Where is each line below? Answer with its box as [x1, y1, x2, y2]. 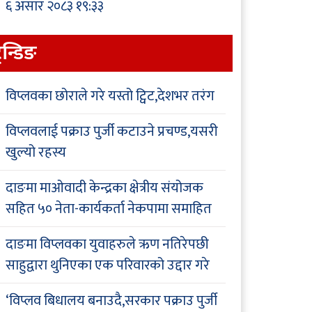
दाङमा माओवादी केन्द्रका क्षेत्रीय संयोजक [6, 176, 203, 201]
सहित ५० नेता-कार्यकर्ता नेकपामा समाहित [6, 197, 212, 221]
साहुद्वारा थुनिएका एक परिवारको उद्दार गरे [6, 253, 210, 278]
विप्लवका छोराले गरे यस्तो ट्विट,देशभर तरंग [6, 84, 214, 109]
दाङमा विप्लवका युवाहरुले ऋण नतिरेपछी [6, 233, 209, 257]
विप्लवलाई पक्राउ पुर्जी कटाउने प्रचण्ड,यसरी [6, 120, 218, 144]
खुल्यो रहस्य [6, 141, 66, 165]
